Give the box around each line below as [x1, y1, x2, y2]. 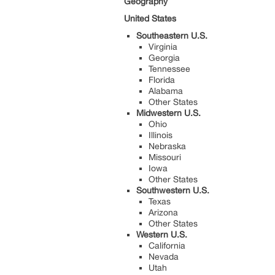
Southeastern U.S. [136, 30, 207, 41]
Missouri [149, 152, 181, 162]
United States [124, 13, 176, 23]
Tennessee [149, 63, 190, 74]
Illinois [149, 130, 172, 140]
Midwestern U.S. [136, 107, 201, 118]
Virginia [149, 41, 177, 52]
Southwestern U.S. [136, 185, 209, 195]
